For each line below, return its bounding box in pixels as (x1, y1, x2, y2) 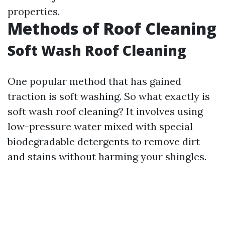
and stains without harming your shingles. (8, 150, 206, 163)
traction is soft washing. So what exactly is (8, 90, 210, 102)
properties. (8, 5, 60, 18)
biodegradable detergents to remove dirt (8, 135, 200, 148)
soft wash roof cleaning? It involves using (8, 105, 203, 118)
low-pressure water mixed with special (8, 120, 193, 133)
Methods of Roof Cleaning (8, 18, 216, 39)
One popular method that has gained (8, 75, 181, 87)
